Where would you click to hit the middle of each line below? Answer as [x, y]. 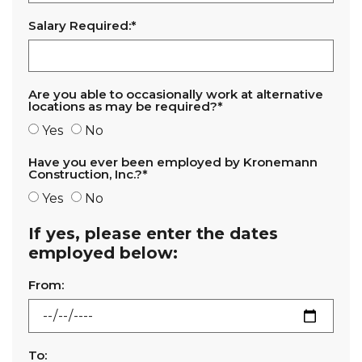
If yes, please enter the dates [153, 234]
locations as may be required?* [126, 106]
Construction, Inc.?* [88, 174]
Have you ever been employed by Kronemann [173, 162]
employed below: [103, 253]
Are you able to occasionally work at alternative [176, 94]
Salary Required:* [82, 25]
